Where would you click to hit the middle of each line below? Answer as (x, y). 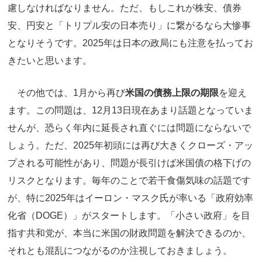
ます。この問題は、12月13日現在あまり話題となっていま (130, 111)
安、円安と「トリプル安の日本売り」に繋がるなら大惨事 (129, 25)
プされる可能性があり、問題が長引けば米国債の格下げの (129, 163)
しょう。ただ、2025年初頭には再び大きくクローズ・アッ (130, 146)
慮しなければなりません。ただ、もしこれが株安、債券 (125, 8)
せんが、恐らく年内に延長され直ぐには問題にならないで (129, 128)
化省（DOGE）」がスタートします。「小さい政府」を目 (129, 216)
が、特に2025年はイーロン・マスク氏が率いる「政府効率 (130, 198)
